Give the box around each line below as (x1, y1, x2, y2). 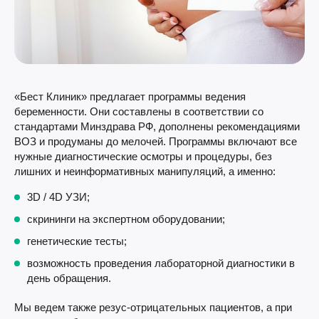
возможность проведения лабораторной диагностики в (27, 257, 295, 269)
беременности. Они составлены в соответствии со (14, 105, 263, 117)
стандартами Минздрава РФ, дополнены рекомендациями (14, 120, 300, 132)
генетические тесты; (27, 235, 127, 247)
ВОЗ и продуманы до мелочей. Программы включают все (14, 135, 297, 147)
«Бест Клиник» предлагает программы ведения (14, 90, 246, 103)
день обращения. (27, 272, 111, 284)
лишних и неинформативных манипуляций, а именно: (14, 165, 276, 177)
